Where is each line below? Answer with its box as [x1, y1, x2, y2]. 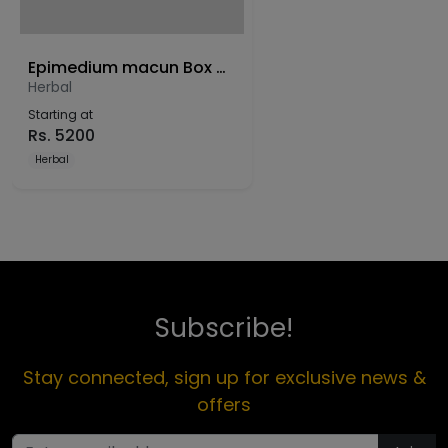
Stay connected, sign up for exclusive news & [22, 364, 426, 390]
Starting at [28, 105, 93, 123]
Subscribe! [155, 309, 293, 346]
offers [197, 391, 251, 417]
